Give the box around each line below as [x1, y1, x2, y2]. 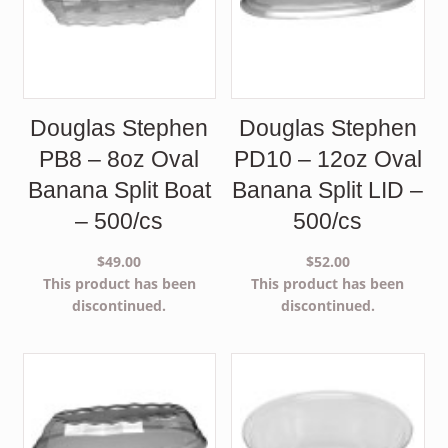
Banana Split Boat [27, 176, 211, 203]
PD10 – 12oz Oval [233, 145, 422, 172]
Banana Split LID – [232, 176, 424, 203]
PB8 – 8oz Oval [39, 145, 200, 172]
